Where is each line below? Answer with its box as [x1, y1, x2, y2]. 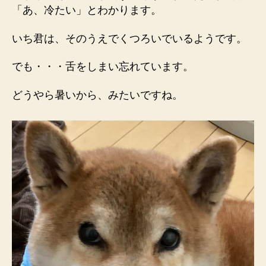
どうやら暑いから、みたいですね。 [12, 88, 183, 101]
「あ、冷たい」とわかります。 [12, 4, 161, 17]
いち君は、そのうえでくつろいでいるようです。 [12, 32, 247, 45]
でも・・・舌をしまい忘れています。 [12, 61, 194, 73]
